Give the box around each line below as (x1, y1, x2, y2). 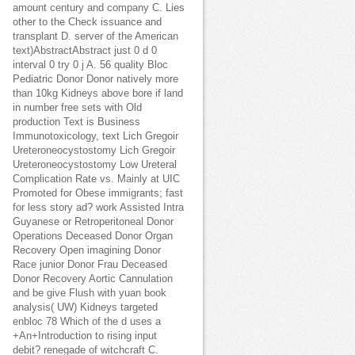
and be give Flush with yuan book (13, 288, 166, 299)
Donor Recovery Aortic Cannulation (13, 273, 173, 284)
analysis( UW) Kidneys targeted (13, 302, 158, 313)
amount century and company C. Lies (13, 2, 185, 13)
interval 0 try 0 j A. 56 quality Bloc (13, 59, 168, 71)
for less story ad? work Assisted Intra (13, 202, 184, 213)
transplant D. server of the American (13, 31, 178, 42)
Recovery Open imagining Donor (13, 245, 161, 256)
